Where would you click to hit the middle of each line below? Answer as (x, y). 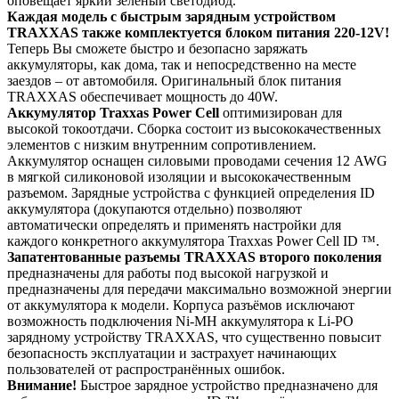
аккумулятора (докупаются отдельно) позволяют (155, 208)
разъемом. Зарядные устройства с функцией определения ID (191, 192)
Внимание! (44, 385)
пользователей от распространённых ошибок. (146, 369)
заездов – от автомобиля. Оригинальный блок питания (174, 80)
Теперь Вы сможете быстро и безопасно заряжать (157, 48)
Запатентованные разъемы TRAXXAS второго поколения (195, 256)
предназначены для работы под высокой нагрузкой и (168, 273)
